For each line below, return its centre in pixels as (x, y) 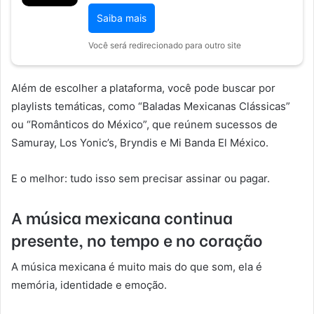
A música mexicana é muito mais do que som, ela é (137, 267)
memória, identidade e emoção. (89, 285)
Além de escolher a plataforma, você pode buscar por (143, 88)
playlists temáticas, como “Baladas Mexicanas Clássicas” (151, 106)
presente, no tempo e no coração (137, 239)
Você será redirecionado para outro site (165, 45)
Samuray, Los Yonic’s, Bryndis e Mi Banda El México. (140, 142)
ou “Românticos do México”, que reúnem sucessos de (144, 124)
